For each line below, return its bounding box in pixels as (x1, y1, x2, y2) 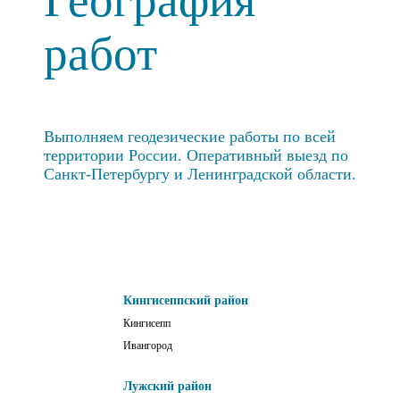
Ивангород (123, 339, 172, 353)
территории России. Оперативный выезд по (44, 146, 348, 165)
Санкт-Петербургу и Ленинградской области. (44, 165, 356, 184)
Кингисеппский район (123, 294, 248, 308)
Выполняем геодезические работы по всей (44, 128, 336, 146)
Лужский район (123, 379, 212, 394)
